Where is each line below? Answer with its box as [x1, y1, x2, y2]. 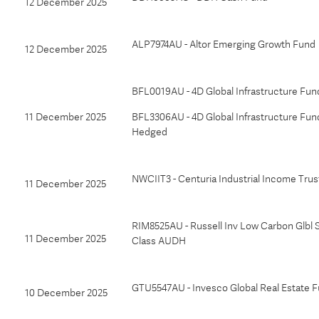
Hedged [132, 126, 167, 137]
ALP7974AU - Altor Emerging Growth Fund [132, 38, 315, 50]
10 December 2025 [25, 287, 108, 298]
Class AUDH [132, 235, 186, 246]
